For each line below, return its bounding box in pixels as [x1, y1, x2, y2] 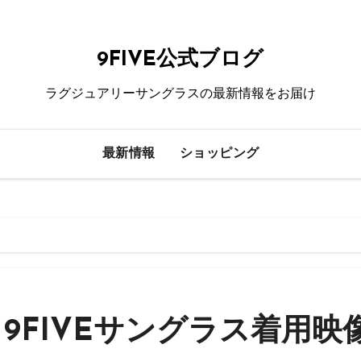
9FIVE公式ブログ [97, 49, 264, 71]
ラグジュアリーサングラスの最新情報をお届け [44, 85, 316, 101]
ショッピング [179, 147, 259, 160]
